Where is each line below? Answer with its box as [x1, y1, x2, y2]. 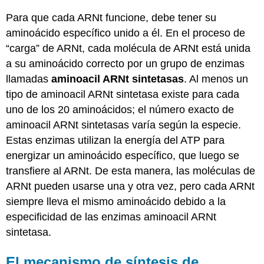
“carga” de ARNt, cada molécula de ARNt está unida [6, 42, 251, 55]
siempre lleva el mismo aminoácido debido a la [6, 196, 226, 208]
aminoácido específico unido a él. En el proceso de [6, 27, 246, 39]
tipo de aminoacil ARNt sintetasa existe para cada [6, 88, 240, 101]
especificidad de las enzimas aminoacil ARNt [6, 211, 217, 223]
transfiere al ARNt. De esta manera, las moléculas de [6, 165, 256, 177]
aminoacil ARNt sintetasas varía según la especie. [6, 119, 242, 131]
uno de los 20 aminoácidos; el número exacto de [6, 104, 235, 116]
